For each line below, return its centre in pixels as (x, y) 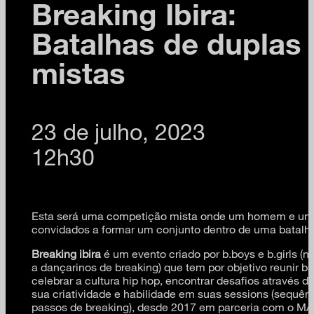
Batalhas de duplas (166, 42)
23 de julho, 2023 (118, 131)
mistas (78, 72)
